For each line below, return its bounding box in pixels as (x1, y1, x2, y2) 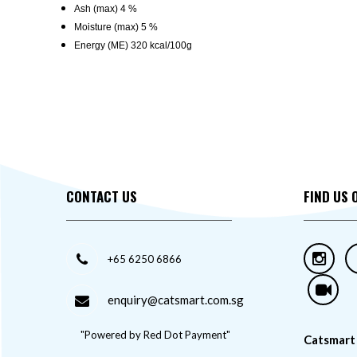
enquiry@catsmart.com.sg (108, 292, 244, 307)
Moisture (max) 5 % (74, 22, 158, 33)
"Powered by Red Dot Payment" (80, 328, 230, 341)
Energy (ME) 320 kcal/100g (74, 40, 192, 51)
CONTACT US (66, 186, 137, 206)
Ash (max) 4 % (74, 3, 137, 14)
